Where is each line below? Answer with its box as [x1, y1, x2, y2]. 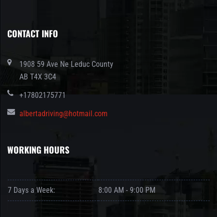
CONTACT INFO [7, 27, 58, 40]
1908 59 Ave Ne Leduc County [19, 59, 113, 69]
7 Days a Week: [8, 185, 55, 195]
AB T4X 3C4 [19, 72, 56, 81]
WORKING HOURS [7, 143, 69, 156]
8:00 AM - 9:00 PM [98, 185, 155, 195]
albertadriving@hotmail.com [19, 108, 108, 118]
